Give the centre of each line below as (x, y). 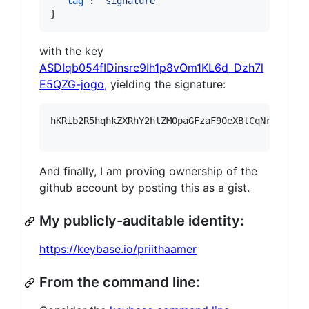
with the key (71, 51)
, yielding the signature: (165, 84)
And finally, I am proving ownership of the (148, 171)
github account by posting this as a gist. (144, 188)
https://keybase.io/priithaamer (118, 249)
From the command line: (120, 282)
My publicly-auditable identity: (142, 221)
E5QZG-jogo (72, 84)
